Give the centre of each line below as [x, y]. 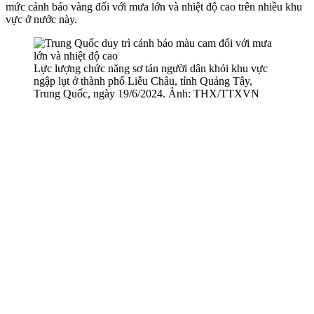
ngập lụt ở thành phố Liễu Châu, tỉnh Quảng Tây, [143, 81]
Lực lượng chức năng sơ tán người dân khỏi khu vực [151, 68]
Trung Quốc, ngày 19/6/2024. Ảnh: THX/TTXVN [146, 93]
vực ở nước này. [41, 19]
